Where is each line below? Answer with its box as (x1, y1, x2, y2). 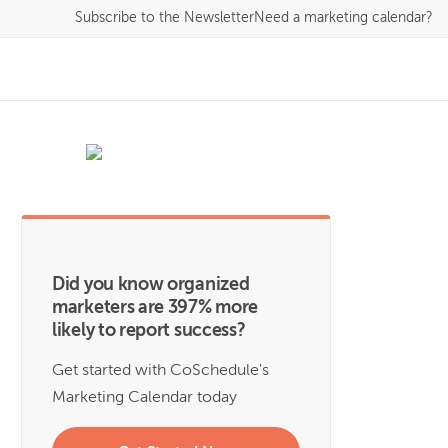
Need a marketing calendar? (254, 11, 433, 25)
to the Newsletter (141, 11, 254, 25)
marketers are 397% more (52, 299, 259, 317)
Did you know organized (52, 276, 250, 294)
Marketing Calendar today (52, 390, 237, 406)
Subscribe (75, 11, 141, 25)
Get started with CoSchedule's (52, 363, 269, 379)
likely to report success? (52, 322, 246, 340)
